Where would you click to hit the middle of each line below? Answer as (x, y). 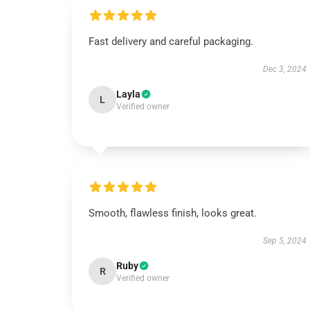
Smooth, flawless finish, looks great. (173, 213)
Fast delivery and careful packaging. (171, 42)
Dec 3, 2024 (284, 69)
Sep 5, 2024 (284, 241)
